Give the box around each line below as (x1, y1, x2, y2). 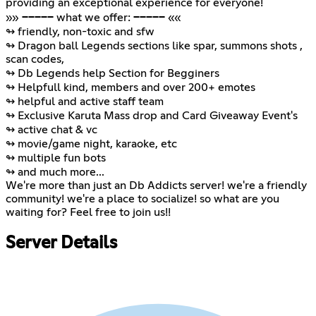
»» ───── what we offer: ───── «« (6, 12, 181, 24)
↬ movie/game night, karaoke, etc (6, 138, 177, 150)
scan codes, (6, 54, 64, 66)
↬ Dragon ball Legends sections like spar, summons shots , (6, 40, 303, 52)
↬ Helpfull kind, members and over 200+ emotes (6, 82, 255, 94)
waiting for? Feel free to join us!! (6, 207, 171, 219)
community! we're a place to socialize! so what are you (6, 193, 279, 205)
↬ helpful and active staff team (6, 96, 164, 108)
